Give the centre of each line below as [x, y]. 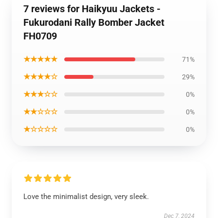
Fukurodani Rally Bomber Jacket [94, 22]
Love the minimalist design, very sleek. [86, 197]
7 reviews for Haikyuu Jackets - [92, 9]
